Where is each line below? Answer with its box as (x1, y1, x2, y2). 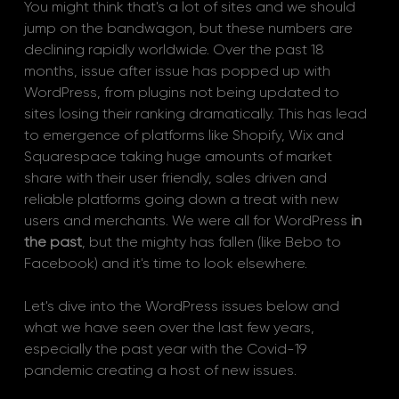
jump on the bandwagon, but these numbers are (23, 20, 356, 37)
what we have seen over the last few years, (23, 319, 318, 336)
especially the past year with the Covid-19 (23, 340, 310, 357)
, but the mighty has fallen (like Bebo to (81, 233, 345, 250)
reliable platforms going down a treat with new (23, 191, 342, 208)
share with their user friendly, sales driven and (23, 169, 330, 186)
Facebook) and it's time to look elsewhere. (23, 255, 311, 272)
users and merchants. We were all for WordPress (23, 212, 351, 229)
